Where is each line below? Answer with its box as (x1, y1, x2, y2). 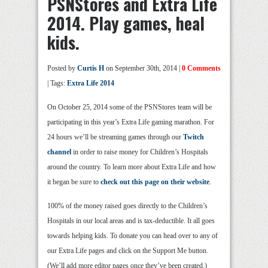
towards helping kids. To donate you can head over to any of (47, 232, 218, 240)
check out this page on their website (100, 178, 209, 186)
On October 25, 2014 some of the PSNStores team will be (47, 103, 212, 111)
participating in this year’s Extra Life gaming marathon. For (47, 118, 214, 126)
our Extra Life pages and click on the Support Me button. (47, 246, 208, 255)
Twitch (183, 133, 204, 141)
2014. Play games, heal (47, 11, 205, 35)
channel (47, 148, 71, 156)
